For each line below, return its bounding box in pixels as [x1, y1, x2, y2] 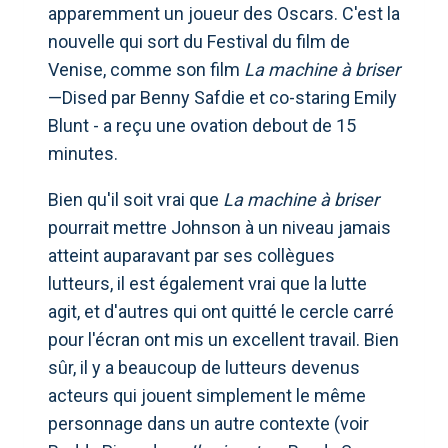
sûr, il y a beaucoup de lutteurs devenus [48, 356, 360, 378]
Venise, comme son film [48, 58, 244, 80]
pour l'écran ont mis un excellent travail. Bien [48, 328, 399, 350]
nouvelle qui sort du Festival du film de [48, 30, 350, 52]
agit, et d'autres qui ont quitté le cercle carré [48, 300, 394, 322]
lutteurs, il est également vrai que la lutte [48, 272, 367, 294]
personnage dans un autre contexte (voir [48, 412, 369, 434]
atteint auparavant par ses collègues [48, 244, 335, 266]
